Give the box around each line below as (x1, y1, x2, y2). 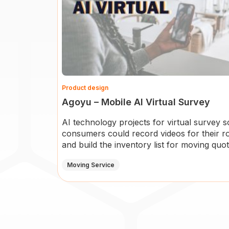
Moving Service (67, 161, 114, 169)
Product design (62, 83, 108, 91)
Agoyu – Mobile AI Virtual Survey (62, 96, 210, 107)
